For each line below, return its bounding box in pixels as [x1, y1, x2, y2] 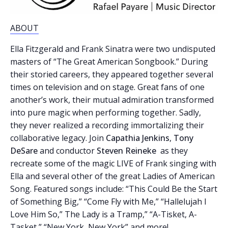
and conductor [38, 145, 97, 156]
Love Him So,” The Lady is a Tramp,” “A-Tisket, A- [10, 208, 197, 220]
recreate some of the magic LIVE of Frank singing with [10, 157, 216, 169]
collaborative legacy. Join [10, 132, 106, 144]
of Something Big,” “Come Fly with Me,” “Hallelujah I [10, 195, 207, 207]
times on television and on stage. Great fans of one [10, 81, 205, 93]
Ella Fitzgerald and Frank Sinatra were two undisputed [10, 43, 215, 54]
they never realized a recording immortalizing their [10, 119, 204, 131]
